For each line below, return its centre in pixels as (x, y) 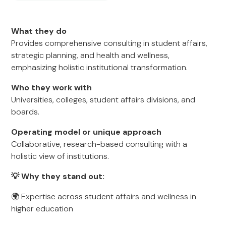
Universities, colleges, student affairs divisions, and (103, 100)
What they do (39, 31)
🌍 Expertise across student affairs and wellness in (104, 196)
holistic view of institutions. (60, 156)
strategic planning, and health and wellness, (91, 55)
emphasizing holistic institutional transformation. (100, 67)
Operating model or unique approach (87, 132)
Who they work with (52, 88)
